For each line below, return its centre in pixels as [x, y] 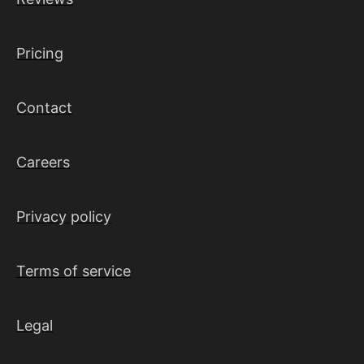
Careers [43, 162]
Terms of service [74, 271]
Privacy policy [64, 217]
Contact [44, 108]
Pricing [40, 54]
